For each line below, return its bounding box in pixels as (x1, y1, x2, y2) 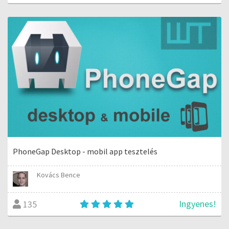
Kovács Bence (37, 170, 81, 180)
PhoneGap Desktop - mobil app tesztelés (13, 146, 157, 157)
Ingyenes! (179, 198, 216, 210)
